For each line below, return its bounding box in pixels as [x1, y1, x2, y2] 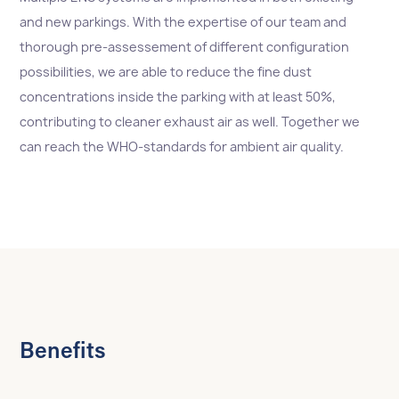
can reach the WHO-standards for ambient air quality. [20, 138, 345, 156]
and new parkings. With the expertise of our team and [20, 13, 347, 31]
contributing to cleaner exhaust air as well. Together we [20, 113, 361, 131]
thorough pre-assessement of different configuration [20, 38, 350, 56]
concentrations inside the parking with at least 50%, [20, 88, 337, 106]
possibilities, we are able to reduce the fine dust [20, 63, 313, 81]
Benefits [20, 342, 107, 365]
